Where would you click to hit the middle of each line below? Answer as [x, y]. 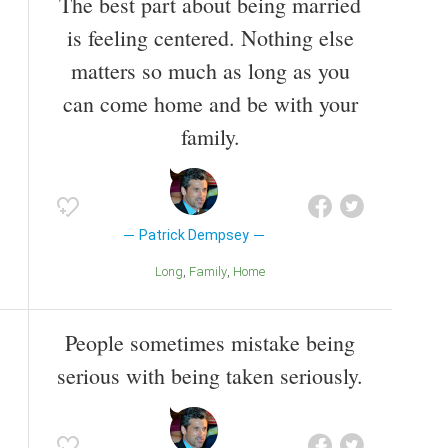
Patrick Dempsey [193, 235]
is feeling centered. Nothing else [210, 38]
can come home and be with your [210, 104]
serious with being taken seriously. [210, 376]
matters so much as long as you [210, 71]
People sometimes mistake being [210, 343]
